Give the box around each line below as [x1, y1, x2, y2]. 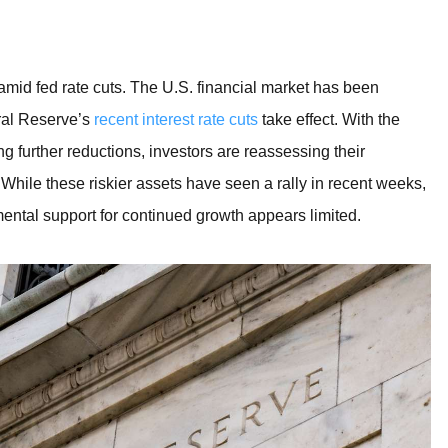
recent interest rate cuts [90, 111, 259, 129]
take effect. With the [258, 111, 401, 129]
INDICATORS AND [105, 12, 227, 26]
